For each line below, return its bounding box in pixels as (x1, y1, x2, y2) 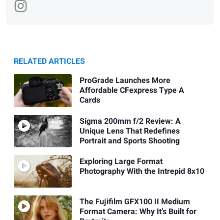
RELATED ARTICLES (14, 55, 85, 68)
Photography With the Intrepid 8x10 (79, 165, 204, 178)
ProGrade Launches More (79, 75, 170, 87)
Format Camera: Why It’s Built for (79, 206, 196, 218)
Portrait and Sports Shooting (79, 135, 180, 147)
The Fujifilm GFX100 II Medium (79, 196, 190, 208)
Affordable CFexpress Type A (79, 84, 184, 97)
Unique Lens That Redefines (79, 125, 180, 137)
